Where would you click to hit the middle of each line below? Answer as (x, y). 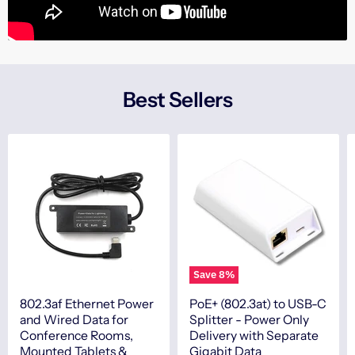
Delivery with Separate (254, 335)
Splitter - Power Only (249, 319)
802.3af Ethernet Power (87, 303)
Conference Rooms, (76, 335)
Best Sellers (177, 99)
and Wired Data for (74, 319)
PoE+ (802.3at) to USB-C (258, 303)
